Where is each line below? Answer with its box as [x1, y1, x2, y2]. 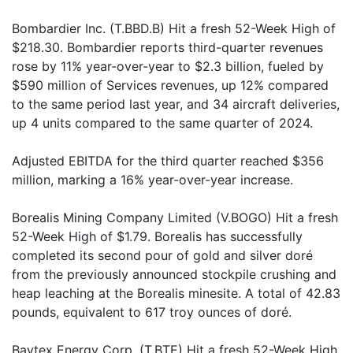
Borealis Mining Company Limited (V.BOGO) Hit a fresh [12, 210, 338, 225]
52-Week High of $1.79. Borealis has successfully [12, 229, 303, 244]
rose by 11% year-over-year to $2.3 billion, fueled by [12, 58, 324, 74]
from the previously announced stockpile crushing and [12, 266, 336, 282]
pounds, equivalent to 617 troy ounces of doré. [12, 304, 292, 320]
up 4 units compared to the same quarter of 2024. [12, 115, 313, 131]
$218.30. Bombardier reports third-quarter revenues [12, 39, 323, 55]
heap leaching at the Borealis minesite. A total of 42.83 [12, 285, 340, 301]
